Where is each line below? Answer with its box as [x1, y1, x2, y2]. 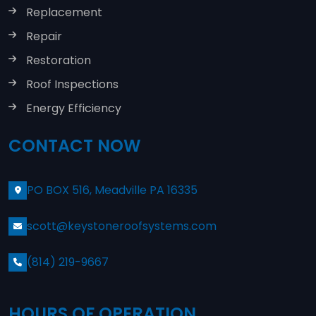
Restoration [26, 51, 91, 68]
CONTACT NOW [8, 134, 141, 158]
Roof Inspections [26, 75, 119, 92]
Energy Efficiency [26, 99, 121, 116]
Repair [26, 28, 62, 44]
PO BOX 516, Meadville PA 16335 [27, 182, 197, 199]
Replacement [26, 4, 102, 20]
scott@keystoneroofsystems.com [27, 218, 217, 235]
